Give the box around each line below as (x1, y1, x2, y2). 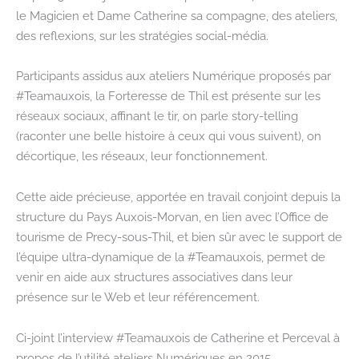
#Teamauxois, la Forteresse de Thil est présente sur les (16, 89, 321, 103)
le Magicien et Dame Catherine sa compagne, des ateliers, (16, 8, 337, 22)
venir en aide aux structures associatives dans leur (16, 270, 292, 284)
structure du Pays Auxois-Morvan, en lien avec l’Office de (16, 210, 329, 224)
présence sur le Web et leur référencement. (16, 290, 260, 305)
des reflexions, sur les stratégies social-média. (16, 28, 268, 42)
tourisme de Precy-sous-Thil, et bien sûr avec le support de (16, 230, 342, 244)
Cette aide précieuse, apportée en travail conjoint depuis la (16, 190, 341, 204)
